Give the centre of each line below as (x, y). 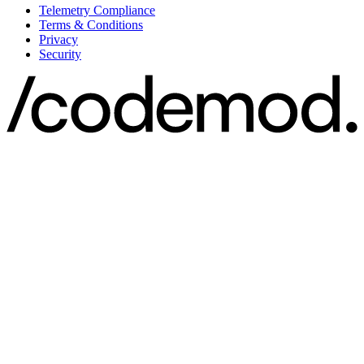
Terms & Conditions (91, 24)
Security (60, 54)
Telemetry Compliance (97, 10)
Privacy (58, 39)
